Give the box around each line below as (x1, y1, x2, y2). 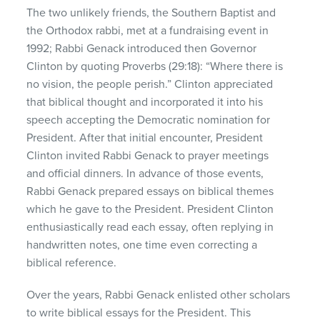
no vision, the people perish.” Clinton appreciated (26, 76, 274, 91)
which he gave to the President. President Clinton (26, 201, 274, 216)
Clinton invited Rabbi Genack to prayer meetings (26, 148, 269, 163)
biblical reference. (26, 255, 117, 270)
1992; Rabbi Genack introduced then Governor (26, 41, 257, 56)
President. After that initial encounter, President (26, 130, 264, 145)
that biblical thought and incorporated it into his (26, 94, 264, 109)
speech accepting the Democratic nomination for (26, 112, 271, 127)
